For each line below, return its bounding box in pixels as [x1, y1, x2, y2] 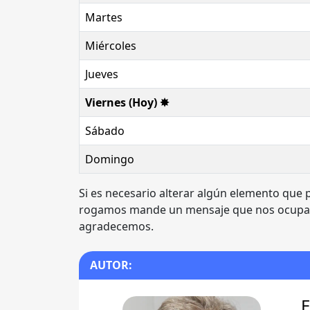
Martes [85, 10, 122, 25]
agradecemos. [79, 219, 154, 234]
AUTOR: [90, 257, 132, 273]
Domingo [85, 152, 134, 167]
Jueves [85, 66, 118, 82]
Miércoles [85, 38, 136, 53]
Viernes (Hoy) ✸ [85, 95, 169, 110]
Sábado [85, 123, 125, 138]
